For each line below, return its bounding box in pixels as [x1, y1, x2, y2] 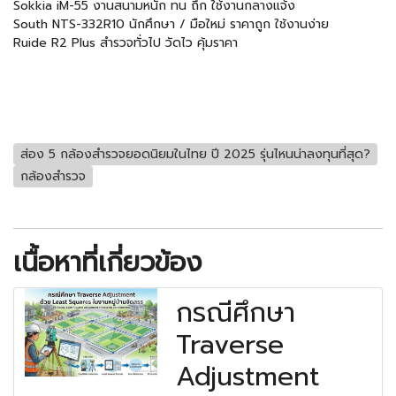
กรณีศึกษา [176, 293, 296, 334]
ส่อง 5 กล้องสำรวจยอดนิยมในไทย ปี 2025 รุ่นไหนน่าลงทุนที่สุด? [20, 144, 370, 164]
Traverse [176, 324, 285, 366]
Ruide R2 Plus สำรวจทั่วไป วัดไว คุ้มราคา [13, 34, 238, 53]
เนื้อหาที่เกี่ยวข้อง [13, 242, 202, 284]
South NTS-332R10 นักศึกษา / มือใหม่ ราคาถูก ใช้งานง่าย [13, 15, 329, 34]
